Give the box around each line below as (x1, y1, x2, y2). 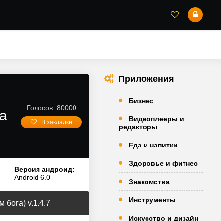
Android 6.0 (14, 173, 50, 181)
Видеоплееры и (129, 115, 184, 123)
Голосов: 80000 (26, 104, 76, 111)
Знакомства (129, 178, 170, 185)
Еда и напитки (129, 141, 178, 149)
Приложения (118, 74, 174, 84)
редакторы (119, 123, 157, 131)
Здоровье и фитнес (129, 159, 198, 167)
